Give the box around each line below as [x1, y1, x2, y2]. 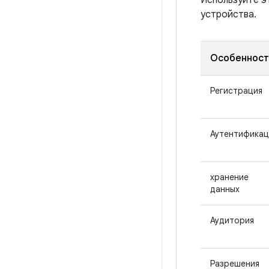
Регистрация [210, 85, 262, 96]
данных [210, 184, 240, 195]
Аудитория [210, 215, 254, 226]
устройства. [201, 8, 256, 20]
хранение [210, 172, 249, 183]
